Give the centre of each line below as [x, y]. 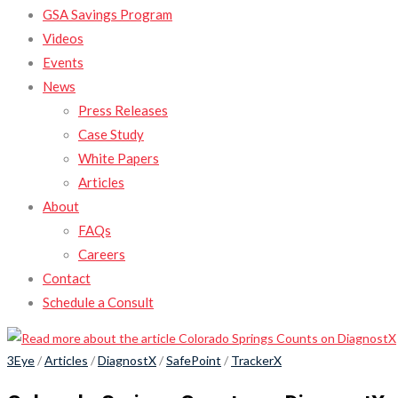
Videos [63, 38]
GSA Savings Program [107, 14]
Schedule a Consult [98, 302]
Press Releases [123, 110]
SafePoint [194, 360]
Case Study [111, 134]
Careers [102, 254]
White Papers [119, 158]
